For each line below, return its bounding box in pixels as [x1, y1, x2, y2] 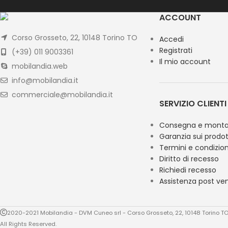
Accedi [159, 34, 184, 44]
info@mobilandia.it [10, 75, 78, 85]
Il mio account [159, 56, 211, 67]
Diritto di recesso [159, 154, 219, 164]
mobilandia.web [10, 61, 68, 71]
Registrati [159, 45, 192, 55]
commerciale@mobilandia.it [10, 90, 113, 100]
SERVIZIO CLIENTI [159, 98, 226, 109]
